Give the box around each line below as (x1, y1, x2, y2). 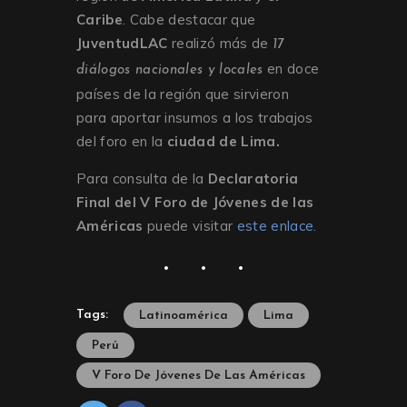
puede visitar (143, 217, 237, 235)
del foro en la (76, 133, 167, 151)
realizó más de (167, 35, 273, 53)
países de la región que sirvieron (76, 85, 289, 104)
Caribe (76, 11, 123, 29)
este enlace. (236, 217, 317, 235)
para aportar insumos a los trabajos (76, 109, 313, 127)
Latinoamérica (139, 308, 228, 323)
